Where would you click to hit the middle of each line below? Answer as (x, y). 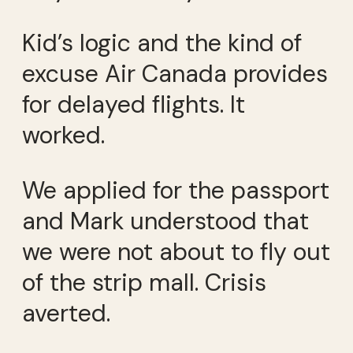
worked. (63, 136)
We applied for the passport (176, 190)
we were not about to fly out (176, 251)
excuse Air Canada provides (175, 74)
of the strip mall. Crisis (144, 282)
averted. (66, 313)
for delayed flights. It (134, 105)
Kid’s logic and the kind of (162, 43)
